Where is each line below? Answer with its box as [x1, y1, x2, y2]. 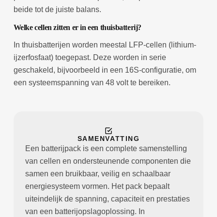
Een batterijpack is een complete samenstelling [25, 144, 187, 153]
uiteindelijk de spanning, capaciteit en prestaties [25, 194, 190, 203]
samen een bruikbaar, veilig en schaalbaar [25, 169, 170, 178]
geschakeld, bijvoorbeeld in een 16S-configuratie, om [13, 65, 196, 74]
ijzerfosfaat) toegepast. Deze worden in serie [13, 53, 166, 62]
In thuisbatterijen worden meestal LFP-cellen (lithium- [13, 40, 196, 49]
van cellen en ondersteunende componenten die [25, 156, 191, 165]
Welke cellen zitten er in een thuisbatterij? [13, 23, 142, 31]
